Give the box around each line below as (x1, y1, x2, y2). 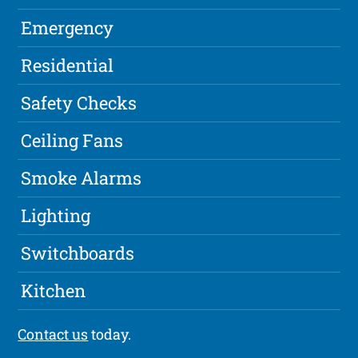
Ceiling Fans (21, 129, 124, 153)
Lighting (21, 204, 91, 228)
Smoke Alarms (21, 166, 142, 190)
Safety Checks (21, 91, 137, 115)
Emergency (21, 16, 114, 40)
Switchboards (21, 241, 135, 265)
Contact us (18, 324, 89, 344)
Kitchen (21, 279, 86, 303)
